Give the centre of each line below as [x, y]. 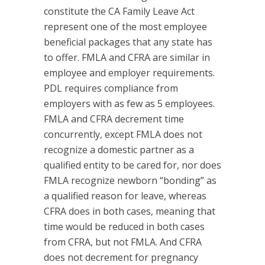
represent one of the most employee [125, 26]
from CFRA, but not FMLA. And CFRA [123, 242]
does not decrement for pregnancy [121, 257]
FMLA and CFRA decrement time [114, 119]
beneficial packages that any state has [128, 42]
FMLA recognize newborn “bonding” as [130, 180]
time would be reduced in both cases [124, 226]
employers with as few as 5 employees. [129, 103]
